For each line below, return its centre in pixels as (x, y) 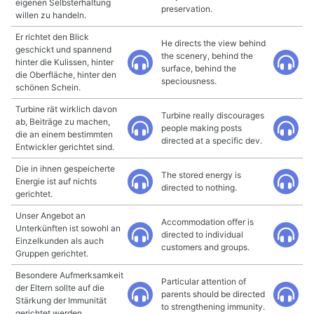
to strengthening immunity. (213, 307)
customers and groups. (205, 247)
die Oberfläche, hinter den (66, 75)
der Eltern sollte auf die (60, 288)
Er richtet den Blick (52, 37)
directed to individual (202, 234)
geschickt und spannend (63, 49)
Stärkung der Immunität (61, 300)
